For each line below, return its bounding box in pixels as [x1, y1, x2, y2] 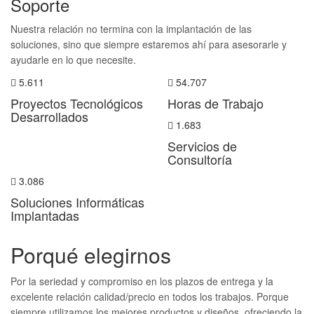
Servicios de [168, 137, 237, 155]
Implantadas [11, 206, 79, 224]
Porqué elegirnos [11, 240, 171, 270]
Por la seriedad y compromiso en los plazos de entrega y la [11, 274, 273, 288]
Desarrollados [11, 107, 88, 125]
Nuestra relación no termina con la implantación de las [11, 22, 252, 36]
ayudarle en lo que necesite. [11, 53, 136, 67]
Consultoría [168, 150, 232, 168]
